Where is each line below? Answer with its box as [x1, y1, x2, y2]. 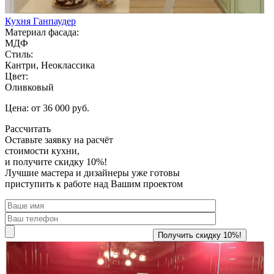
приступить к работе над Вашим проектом [5, 178, 183, 189]
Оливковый [5, 81, 54, 92]
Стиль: [5, 48, 33, 59]
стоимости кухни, [5, 145, 80, 156]
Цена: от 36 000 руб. [5, 102, 89, 113]
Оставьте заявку [5, 134, 72, 145]
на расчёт [72, 134, 113, 145]
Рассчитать [5, 123, 51, 134]
